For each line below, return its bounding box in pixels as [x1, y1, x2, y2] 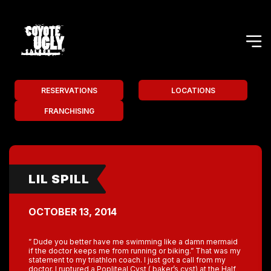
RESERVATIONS [41, 85, 97, 95]
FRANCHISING [44, 106, 94, 116]
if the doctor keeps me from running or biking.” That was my [28, 246, 241, 255]
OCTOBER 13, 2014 [28, 206, 117, 218]
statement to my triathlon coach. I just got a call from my [28, 255, 226, 264]
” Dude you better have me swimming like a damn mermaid [28, 237, 238, 246]
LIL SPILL [28, 172, 90, 186]
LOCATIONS [171, 85, 215, 95]
